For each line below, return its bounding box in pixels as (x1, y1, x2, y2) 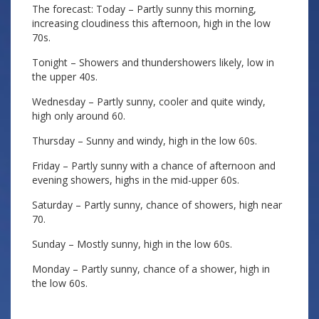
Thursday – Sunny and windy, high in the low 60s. (32, 134, 257, 147)
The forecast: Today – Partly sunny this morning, (32, 2, 256, 16)
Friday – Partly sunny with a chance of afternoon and (32, 159, 276, 172)
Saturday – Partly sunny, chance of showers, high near (32, 198, 282, 211)
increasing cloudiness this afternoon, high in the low (32, 16, 271, 30)
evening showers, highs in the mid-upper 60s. (32, 173, 239, 187)
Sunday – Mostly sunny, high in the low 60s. (32, 237, 232, 251)
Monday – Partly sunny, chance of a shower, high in (32, 262, 270, 276)
